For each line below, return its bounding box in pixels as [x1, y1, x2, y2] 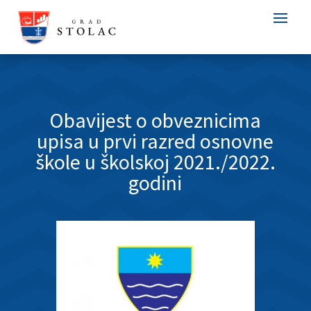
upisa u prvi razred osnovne [37, 128, 274, 155]
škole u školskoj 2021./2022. [35, 149, 276, 176]
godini [128, 169, 183, 196]
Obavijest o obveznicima [49, 107, 262, 134]
